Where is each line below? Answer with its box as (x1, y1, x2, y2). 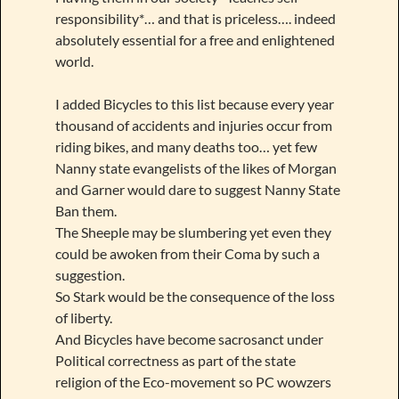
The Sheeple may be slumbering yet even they (54, 223, 331, 240)
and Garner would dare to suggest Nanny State (54, 180, 340, 198)
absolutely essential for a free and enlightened (54, 30, 335, 48)
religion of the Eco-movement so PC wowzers (54, 372, 331, 390)
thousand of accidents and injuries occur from (54, 116, 332, 134)
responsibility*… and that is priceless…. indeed (54, 9, 336, 27)
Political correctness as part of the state (54, 351, 296, 369)
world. (54, 52, 94, 69)
